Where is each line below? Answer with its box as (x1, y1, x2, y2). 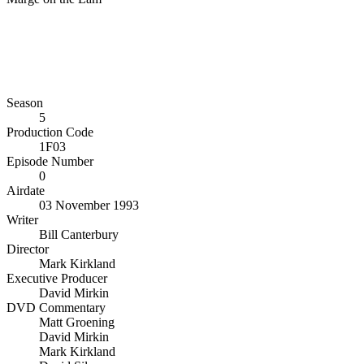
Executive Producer (6, 271, 107, 285)
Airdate (6, 184, 45, 197)
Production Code (6, 125, 93, 139)
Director (6, 242, 49, 256)
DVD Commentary (6, 301, 106, 314)
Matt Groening (39, 315, 115, 329)
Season (6, 96, 43, 110)
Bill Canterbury (39, 227, 119, 241)
